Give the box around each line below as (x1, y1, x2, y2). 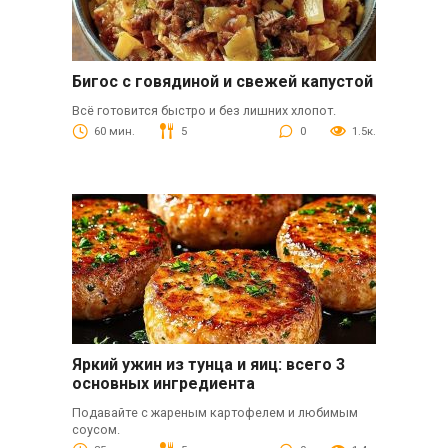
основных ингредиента (71, 374, 255, 394)
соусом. (71, 422, 120, 438)
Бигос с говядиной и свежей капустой (71, 72, 373, 92)
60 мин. (93, 125, 135, 139)
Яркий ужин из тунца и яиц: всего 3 (71, 355, 345, 375)
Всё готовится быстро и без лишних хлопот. (71, 103, 336, 119)
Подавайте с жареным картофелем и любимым (71, 405, 358, 421)
